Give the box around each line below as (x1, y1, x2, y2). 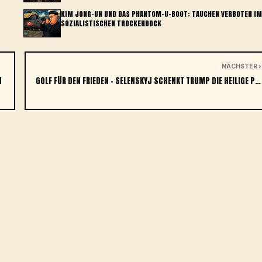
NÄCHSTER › (222, 63, 261, 71)
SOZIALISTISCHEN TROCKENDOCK (61, 18, 161, 29)
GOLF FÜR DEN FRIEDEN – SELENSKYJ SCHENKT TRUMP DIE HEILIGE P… (36, 75, 261, 87)
